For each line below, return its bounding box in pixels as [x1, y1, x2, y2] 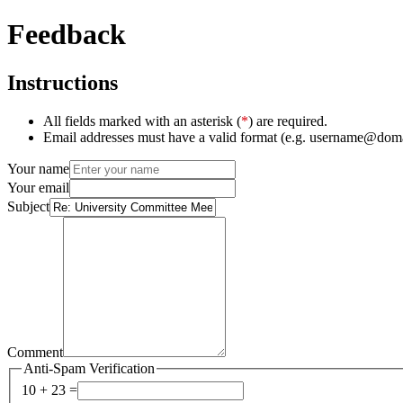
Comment [7, 344, 63, 360]
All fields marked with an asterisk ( [43, 112, 241, 129]
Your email [7, 179, 69, 195]
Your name [7, 160, 69, 176]
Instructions [7, 70, 118, 94]
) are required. [248, 112, 327, 129]
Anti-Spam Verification [23, 360, 155, 376]
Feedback [7, 18, 126, 51]
